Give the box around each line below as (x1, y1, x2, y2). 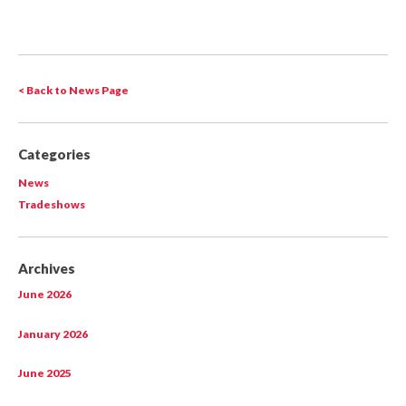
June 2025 (18, 366, 72, 381)
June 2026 (18, 287, 72, 302)
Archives (18, 259, 76, 276)
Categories (18, 146, 92, 163)
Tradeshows (18, 197, 85, 211)
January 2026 (18, 326, 89, 341)
